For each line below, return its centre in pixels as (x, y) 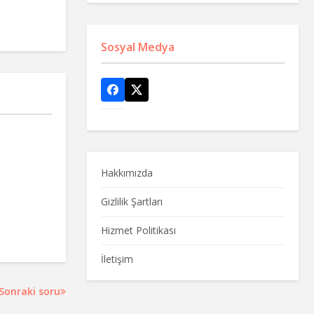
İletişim (117, 259)
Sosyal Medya (137, 47)
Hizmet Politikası (138, 230)
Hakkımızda (127, 172)
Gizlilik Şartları (131, 201)
